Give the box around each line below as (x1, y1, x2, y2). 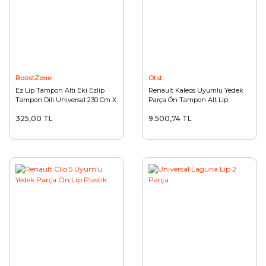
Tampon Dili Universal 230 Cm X (15, 96, 116, 104)
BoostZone (15, 74, 52, 82)
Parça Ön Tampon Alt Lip (148, 96, 228, 104)
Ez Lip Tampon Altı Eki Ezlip (15, 86, 104, 94)
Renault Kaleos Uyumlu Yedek (148, 86, 243, 94)
